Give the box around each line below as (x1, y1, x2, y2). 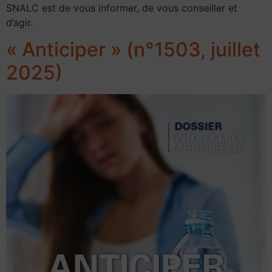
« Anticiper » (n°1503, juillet (6, 38, 260, 62)
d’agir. (6, 16, 33, 29)
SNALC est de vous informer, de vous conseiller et (6, 1, 237, 14)
